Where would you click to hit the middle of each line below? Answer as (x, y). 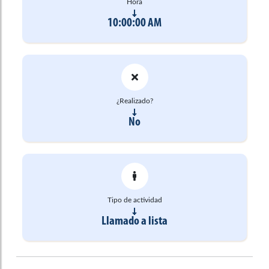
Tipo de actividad (134, 200)
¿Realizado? (134, 101)
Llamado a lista (134, 221)
